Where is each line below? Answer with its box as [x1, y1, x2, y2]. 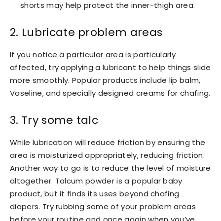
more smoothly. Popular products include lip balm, [10, 74, 201, 85]
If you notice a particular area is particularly [10, 49, 176, 60]
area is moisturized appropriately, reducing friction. [10, 149, 205, 160]
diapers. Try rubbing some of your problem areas [10, 201, 196, 212]
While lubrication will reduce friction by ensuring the [10, 137, 206, 147]
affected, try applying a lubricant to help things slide [10, 62, 211, 73]
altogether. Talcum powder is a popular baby [10, 175, 183, 186]
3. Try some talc [10, 112, 99, 128]
